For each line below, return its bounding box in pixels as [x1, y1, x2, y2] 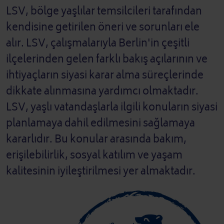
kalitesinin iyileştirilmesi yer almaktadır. [6, 162, 195, 180]
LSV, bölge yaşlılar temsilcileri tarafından [6, 2, 202, 20]
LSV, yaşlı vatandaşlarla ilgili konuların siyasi [6, 98, 217, 116]
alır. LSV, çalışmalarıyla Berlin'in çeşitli [6, 34, 189, 52]
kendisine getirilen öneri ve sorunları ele [6, 18, 199, 36]
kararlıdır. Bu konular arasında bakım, [6, 130, 186, 148]
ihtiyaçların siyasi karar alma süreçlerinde [6, 66, 203, 84]
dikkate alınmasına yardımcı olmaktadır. [6, 82, 198, 100]
